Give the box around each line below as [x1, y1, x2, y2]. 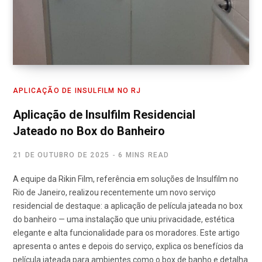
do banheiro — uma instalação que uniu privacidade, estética [13, 215, 235, 225]
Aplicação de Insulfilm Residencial [13, 108, 195, 122]
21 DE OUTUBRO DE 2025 [13, 151, 110, 160]
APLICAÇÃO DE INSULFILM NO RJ [13, 87, 142, 95]
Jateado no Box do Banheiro [13, 124, 165, 139]
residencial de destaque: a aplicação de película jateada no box [13, 201, 243, 211]
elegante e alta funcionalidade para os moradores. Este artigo [13, 228, 240, 238]
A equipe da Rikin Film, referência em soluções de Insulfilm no [13, 174, 239, 184]
